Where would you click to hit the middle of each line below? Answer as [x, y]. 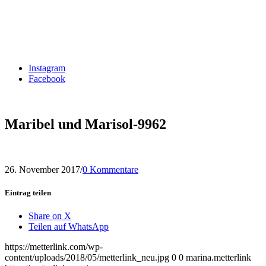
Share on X [50, 216]
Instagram [47, 68]
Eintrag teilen [28, 192]
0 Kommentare [110, 169]
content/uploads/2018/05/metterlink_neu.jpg [87, 258]
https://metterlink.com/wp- [54, 247]
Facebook [47, 79]
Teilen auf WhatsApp [69, 227]
